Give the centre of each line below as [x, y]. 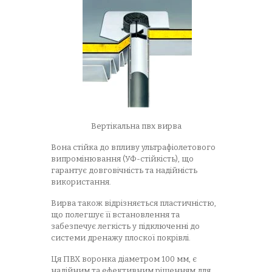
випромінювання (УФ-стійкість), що [122, 159]
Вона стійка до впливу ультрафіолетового [133, 147]
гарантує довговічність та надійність [124, 170]
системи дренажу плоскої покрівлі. [121, 238]
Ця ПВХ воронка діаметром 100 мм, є [124, 259]
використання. [81, 182]
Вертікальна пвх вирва [136, 126]
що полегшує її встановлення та [115, 215]
